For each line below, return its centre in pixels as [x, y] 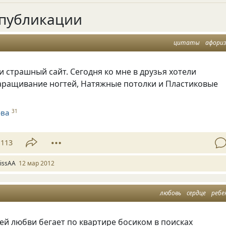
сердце [196, 193]
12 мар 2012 [37, 163]
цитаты [187, 43]
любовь [171, 193]
